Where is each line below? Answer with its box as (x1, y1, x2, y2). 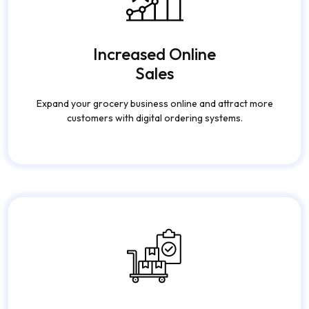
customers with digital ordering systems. (66, 88, 243, 101)
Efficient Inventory (86, 283, 223, 305)
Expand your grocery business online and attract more (36, 74, 273, 87)
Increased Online (93, 20, 216, 41)
